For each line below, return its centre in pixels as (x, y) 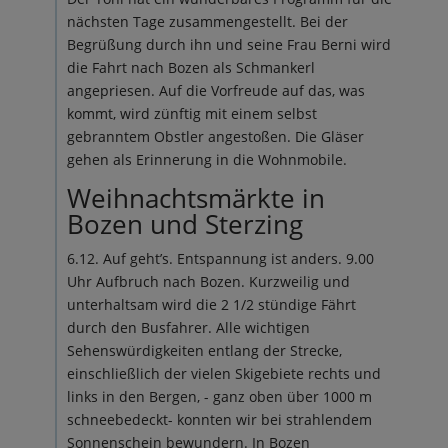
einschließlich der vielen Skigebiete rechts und (223, 373)
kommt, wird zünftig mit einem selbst (191, 113)
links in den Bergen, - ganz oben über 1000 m (219, 396)
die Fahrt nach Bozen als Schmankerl (190, 67)
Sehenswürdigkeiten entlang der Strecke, (204, 350)
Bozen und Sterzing (184, 224)
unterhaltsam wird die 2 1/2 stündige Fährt (211, 304)
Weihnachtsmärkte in (195, 198)
